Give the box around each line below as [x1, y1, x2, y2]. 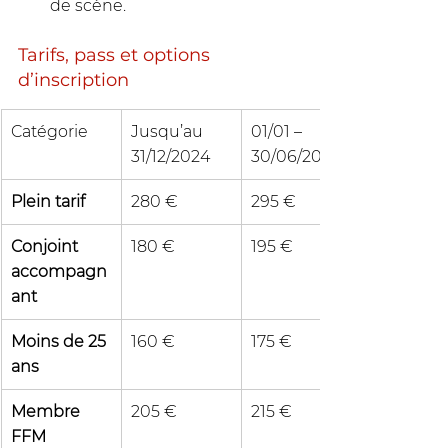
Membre [11, 402, 84, 422]
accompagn [11, 262, 107, 282]
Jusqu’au [131, 122, 207, 142]
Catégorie [11, 122, 88, 142]
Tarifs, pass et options [18, 44, 215, 67]
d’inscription [18, 69, 129, 92]
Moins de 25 [11, 332, 110, 352]
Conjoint [11, 237, 82, 257]
